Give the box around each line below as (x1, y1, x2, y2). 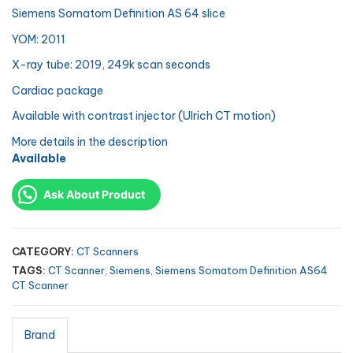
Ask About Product (43, 187, 145, 201)
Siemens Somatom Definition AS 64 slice (12, 6, 225, 20)
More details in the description (12, 134, 168, 149)
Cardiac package (12, 83, 103, 98)
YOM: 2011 (12, 32, 65, 46)
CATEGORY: (12, 244, 74, 258)
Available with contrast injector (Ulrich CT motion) (12, 109, 276, 123)
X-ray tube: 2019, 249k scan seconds (12, 58, 210, 72)
